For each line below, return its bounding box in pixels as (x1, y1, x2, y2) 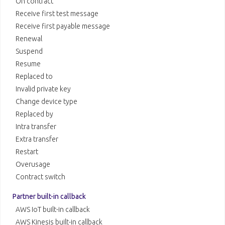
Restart (16, 148, 38, 156)
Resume (16, 60, 41, 68)
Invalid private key (16, 85, 71, 93)
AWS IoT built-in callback (16, 205, 90, 214)
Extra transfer (16, 135, 58, 144)
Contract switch (16, 173, 65, 181)
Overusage (16, 160, 50, 169)
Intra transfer (16, 123, 56, 131)
